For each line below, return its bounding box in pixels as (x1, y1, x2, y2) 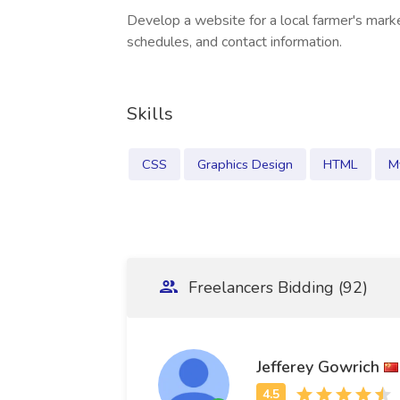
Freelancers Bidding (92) (184, 277, 368, 298)
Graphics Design (197, 155, 293, 173)
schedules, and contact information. (127, 32, 342, 52)
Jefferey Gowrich (256, 355, 379, 378)
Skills (127, 102, 173, 126)
